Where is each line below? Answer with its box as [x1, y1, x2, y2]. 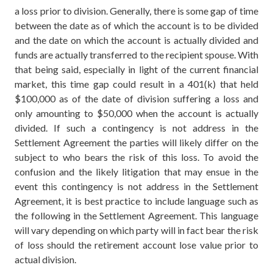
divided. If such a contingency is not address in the [15, 122, 258, 134]
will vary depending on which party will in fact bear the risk [15, 224, 258, 236]
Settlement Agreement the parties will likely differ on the [15, 136, 258, 149]
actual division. [15, 253, 80, 266]
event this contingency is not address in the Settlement [15, 180, 258, 193]
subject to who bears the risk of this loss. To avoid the [15, 151, 258, 163]
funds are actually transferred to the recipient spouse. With [15, 49, 258, 61]
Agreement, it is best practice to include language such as [15, 195, 258, 207]
